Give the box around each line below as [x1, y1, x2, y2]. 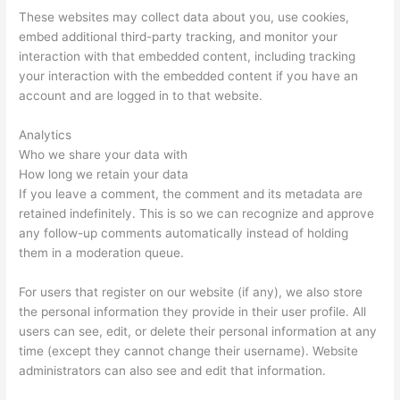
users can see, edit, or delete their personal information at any [19, 324, 378, 339]
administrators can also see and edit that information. [19, 363, 327, 379]
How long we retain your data [19, 167, 189, 182]
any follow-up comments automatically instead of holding [19, 226, 349, 241]
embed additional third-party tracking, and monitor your [19, 29, 338, 45]
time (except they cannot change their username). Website [19, 344, 359, 359]
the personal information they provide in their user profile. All [19, 304, 367, 320]
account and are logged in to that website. [19, 88, 263, 104]
